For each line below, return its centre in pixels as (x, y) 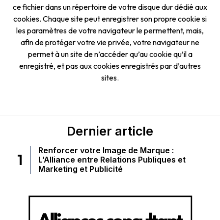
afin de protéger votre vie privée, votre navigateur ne (110, 42)
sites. (110, 78)
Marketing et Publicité (81, 169)
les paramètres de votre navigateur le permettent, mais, (110, 31)
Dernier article (110, 131)
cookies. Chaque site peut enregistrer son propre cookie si (110, 19)
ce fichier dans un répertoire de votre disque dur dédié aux (110, 7)
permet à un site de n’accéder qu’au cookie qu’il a (110, 54)
